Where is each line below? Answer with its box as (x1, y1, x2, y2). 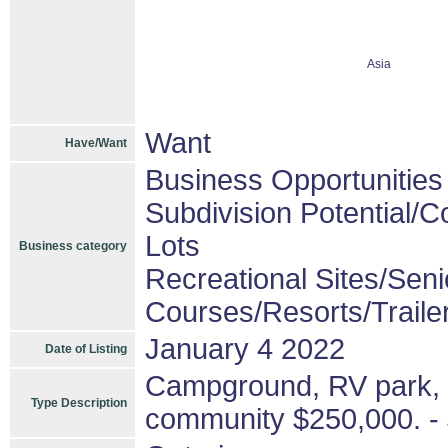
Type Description (31, 396, 127, 410)
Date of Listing (45, 342, 127, 356)
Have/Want (65, 136, 127, 150)
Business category (19, 239, 127, 253)
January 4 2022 (145, 333, 345, 365)
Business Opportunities (145, 164, 443, 196)
